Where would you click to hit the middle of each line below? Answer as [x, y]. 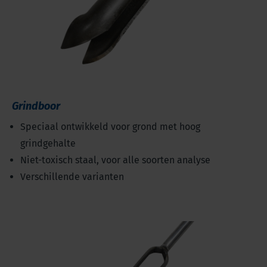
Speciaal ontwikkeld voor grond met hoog [110, 126]
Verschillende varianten [72, 176]
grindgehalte [48, 143]
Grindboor [36, 106]
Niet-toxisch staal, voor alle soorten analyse [115, 160]
